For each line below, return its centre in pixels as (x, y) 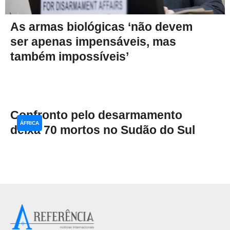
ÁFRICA (30, 123)
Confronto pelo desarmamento (96, 115)
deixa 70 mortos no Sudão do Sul (103, 130)
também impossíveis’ (70, 57)
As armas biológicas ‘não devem (101, 27)
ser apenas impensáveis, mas (93, 42)
